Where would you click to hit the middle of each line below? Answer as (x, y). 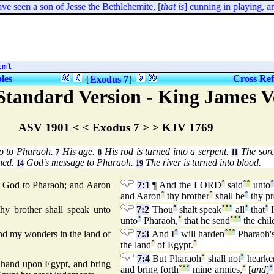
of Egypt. (174, 245)
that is (168, 6)
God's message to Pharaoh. (80, 163)
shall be (229, 196)
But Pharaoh (175, 259)
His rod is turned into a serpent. (166, 152)
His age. (79, 152)
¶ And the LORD (185, 185)
